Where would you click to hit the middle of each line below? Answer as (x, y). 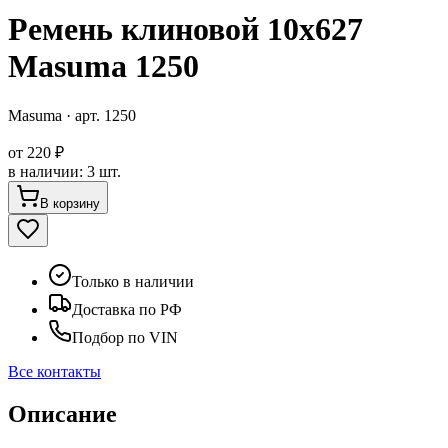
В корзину (70, 203)
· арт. (83, 115)
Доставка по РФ (127, 309)
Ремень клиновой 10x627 (185, 29)
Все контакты (54, 371)
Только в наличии (133, 281)
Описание (62, 413)
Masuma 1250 (103, 66)
